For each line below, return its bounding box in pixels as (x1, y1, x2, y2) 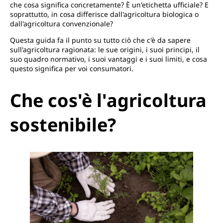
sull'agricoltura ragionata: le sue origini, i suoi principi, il (10, 45, 200, 55)
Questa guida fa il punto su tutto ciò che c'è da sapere (10, 35, 191, 45)
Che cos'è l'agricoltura (10, 88, 207, 113)
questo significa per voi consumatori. (10, 64, 133, 74)
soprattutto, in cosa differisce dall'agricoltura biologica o (10, 9, 199, 19)
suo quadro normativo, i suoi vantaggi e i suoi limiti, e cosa (10, 54, 207, 64)
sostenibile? (10, 112, 116, 137)
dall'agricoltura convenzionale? (10, 19, 113, 29)
